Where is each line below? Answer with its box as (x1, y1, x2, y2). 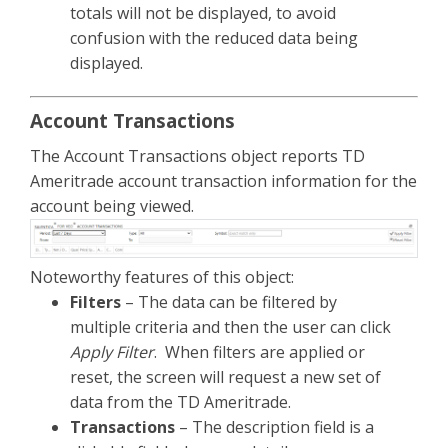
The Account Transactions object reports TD (30, 144, 365, 167)
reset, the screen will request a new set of (70, 366, 381, 389)
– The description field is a (175, 416, 374, 439)
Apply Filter (70, 341, 154, 364)
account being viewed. (30, 194, 194, 217)
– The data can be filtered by (121, 291, 337, 314)
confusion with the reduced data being (70, 26, 358, 49)
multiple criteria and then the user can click (70, 316, 391, 339)
